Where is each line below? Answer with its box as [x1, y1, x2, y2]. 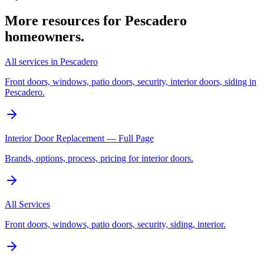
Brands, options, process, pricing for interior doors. [5, 153, 193, 163]
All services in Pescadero [5, 56, 98, 67]
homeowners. [5, 28, 84, 44]
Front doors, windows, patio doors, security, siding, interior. [5, 219, 226, 229]
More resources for [5, 12, 125, 28]
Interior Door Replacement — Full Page [5, 133, 154, 143]
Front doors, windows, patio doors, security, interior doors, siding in [5, 76, 256, 87]
